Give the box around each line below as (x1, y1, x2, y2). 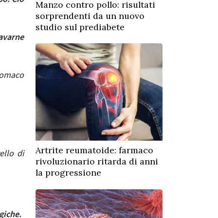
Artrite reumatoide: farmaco (36, 145, 153, 156)
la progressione (36, 167, 101, 179)
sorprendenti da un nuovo (36, 10, 145, 21)
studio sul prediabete (36, 21, 125, 33)
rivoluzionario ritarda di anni (36, 156, 158, 167)
